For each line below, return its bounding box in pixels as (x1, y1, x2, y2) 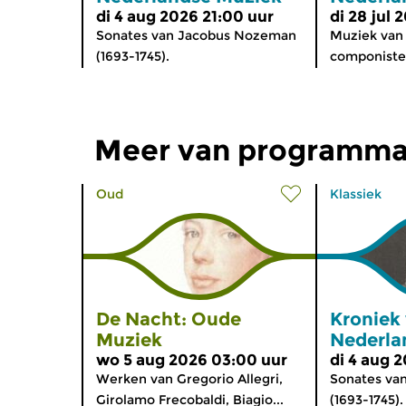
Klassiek (330, 185, 382, 202)
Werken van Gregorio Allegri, (96, 370, 283, 387)
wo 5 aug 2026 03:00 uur (96, 350, 287, 369)
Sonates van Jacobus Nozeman (96, 26, 296, 43)
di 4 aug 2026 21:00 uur (96, 6, 274, 25)
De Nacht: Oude (96, 307, 241, 330)
